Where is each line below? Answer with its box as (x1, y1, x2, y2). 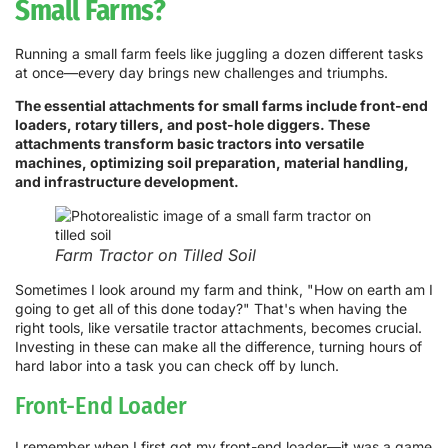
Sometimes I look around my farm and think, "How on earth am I (15, 281, 433, 299)
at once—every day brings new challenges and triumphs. (15, 63, 388, 81)
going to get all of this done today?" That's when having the (15, 300, 407, 318)
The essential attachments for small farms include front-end (15, 97, 428, 115)
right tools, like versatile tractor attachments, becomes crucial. (15, 319, 422, 337)
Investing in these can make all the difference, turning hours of (15, 338, 422, 356)
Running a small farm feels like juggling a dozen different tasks (15, 44, 423, 62)
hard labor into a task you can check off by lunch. (15, 357, 339, 375)
